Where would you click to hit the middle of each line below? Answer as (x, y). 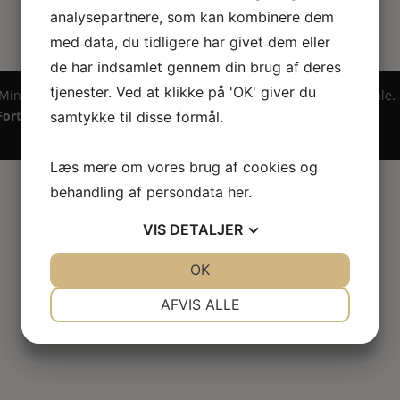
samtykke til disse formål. (137, 117)
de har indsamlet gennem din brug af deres (196, 67)
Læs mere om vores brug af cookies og (184, 167)
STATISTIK (271, 359)
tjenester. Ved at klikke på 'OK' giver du (183, 92)
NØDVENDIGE (129, 295)
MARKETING (129, 359)
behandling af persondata (139, 192)
